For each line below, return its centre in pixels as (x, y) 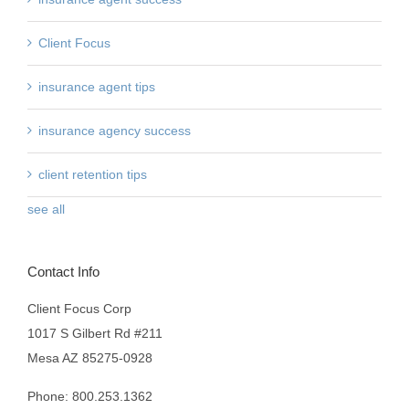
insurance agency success (115, 131)
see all (46, 210)
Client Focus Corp (79, 309)
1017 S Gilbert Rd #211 (95, 334)
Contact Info (63, 272)
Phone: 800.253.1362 (90, 397)
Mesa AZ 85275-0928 (90, 358)
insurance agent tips (97, 87)
